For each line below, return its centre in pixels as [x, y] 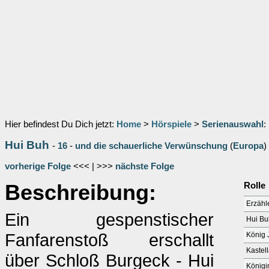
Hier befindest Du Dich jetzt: [61, 124]
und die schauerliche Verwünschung [151, 146]
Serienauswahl [233, 124]
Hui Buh [27, 145]
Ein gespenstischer [109, 219]
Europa [248, 146]
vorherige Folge [38, 166]
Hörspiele [171, 124]
